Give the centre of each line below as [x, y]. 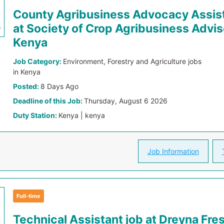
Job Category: [38, 61]
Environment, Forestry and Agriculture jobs [132, 61]
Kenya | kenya [82, 115]
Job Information [173, 151]
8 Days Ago [60, 86]
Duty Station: [36, 115]
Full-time [29, 196]
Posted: [27, 86]
